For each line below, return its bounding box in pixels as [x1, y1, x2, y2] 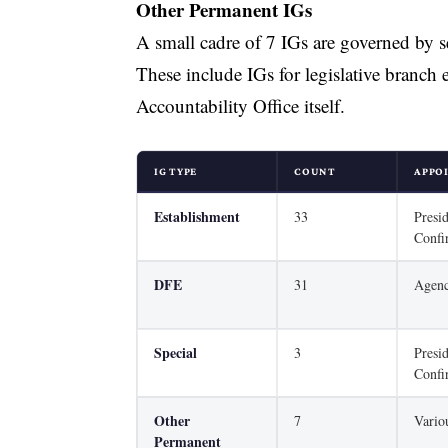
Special [154, 342, 198, 364]
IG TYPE [154, 165, 197, 178]
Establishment [154, 206, 241, 228]
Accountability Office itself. [136, 92, 346, 118]
